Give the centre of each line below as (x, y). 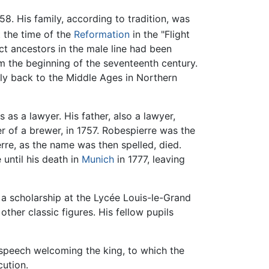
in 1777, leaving (149, 159)
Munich (98, 159)
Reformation (101, 35)
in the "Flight (159, 35)
